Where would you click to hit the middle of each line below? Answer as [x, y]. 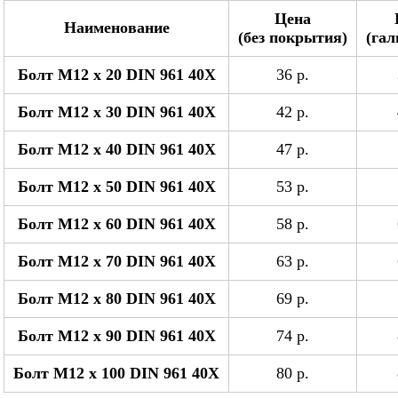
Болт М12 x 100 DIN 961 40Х [116, 373]
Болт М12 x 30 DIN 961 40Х [116, 112]
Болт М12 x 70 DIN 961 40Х [116, 261]
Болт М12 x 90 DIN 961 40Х [116, 336]
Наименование [116, 28]
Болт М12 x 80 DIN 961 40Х [116, 298]
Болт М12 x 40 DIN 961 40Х [116, 149]
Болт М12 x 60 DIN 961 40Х [116, 224]
